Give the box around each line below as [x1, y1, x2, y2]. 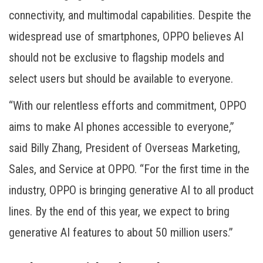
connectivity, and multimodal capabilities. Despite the [9, 8, 251, 22]
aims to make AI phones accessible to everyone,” [9, 119, 234, 134]
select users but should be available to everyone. [9, 71, 233, 86]
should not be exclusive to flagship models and [9, 50, 224, 65]
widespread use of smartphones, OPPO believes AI [9, 29, 244, 43]
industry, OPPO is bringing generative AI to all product [9, 183, 254, 197]
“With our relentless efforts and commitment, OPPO [9, 98, 247, 113]
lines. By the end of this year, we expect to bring [9, 204, 230, 218]
